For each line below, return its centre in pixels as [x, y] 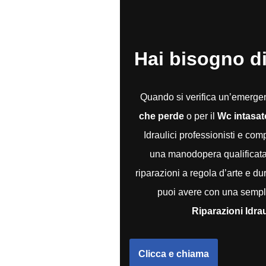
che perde [162, 116]
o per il [201, 116]
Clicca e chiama [173, 254]
